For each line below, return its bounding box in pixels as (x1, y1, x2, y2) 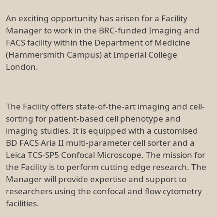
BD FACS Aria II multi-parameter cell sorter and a (6, 137, 195, 148)
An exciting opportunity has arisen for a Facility (6, 12, 187, 24)
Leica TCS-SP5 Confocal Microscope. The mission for (6, 149, 205, 160)
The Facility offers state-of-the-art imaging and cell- (6, 100, 205, 112)
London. (6, 61, 40, 72)
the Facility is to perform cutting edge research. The (6, 161, 206, 172)
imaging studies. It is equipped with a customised (6, 124, 198, 136)
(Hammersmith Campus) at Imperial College (6, 48, 177, 60)
